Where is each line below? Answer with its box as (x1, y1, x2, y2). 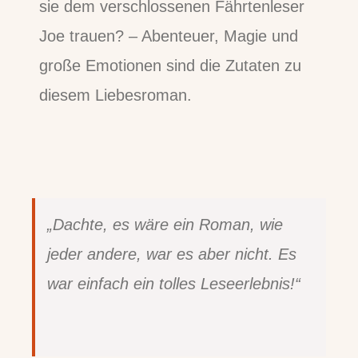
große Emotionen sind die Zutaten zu (39, 56, 302, 74)
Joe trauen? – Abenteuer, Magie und (39, 26, 299, 45)
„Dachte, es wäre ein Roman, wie (47, 216, 283, 234)
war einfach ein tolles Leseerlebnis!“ (47, 275, 300, 293)
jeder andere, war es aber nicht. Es (47, 245, 296, 264)
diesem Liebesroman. (39, 86, 193, 104)
